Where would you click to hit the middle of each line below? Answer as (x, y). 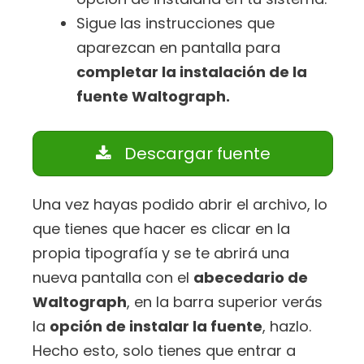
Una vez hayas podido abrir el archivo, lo (180, 205)
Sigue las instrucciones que (175, 24)
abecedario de (251, 278)
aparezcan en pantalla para (178, 48)
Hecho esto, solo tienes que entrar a (164, 351)
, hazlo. (287, 327)
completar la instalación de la (192, 72)
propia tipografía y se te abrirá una (161, 253)
